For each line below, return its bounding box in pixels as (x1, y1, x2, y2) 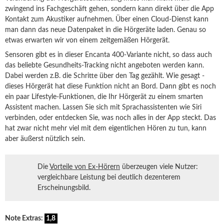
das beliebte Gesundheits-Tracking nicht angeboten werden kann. (5, 62, 204, 69)
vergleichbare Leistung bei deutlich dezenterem (37, 174, 180, 181)
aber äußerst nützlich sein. (5, 135, 87, 142)
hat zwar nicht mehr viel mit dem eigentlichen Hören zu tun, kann (5, 125, 206, 132)
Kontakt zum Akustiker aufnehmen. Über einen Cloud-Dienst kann (5, 16, 208, 23)
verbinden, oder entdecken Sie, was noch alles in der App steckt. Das (5, 114, 216, 121)
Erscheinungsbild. (37, 184, 90, 191)
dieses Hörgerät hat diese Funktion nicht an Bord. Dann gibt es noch (5, 83, 216, 90)
